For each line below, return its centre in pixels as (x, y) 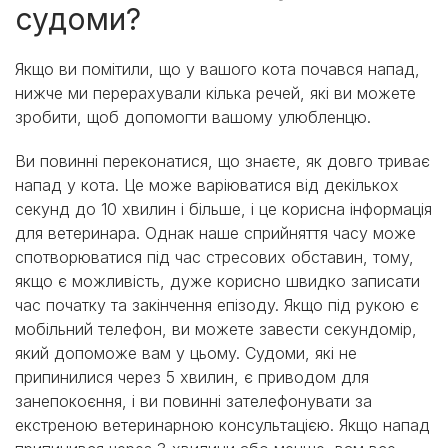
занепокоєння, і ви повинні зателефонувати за (193, 401)
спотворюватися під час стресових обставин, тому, (214, 257)
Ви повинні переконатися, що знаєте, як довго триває (222, 161)
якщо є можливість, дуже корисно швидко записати (217, 281)
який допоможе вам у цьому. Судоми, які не (186, 353)
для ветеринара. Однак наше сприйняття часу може (215, 233)
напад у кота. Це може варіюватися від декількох (207, 185)
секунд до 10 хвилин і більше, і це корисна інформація (223, 209)
